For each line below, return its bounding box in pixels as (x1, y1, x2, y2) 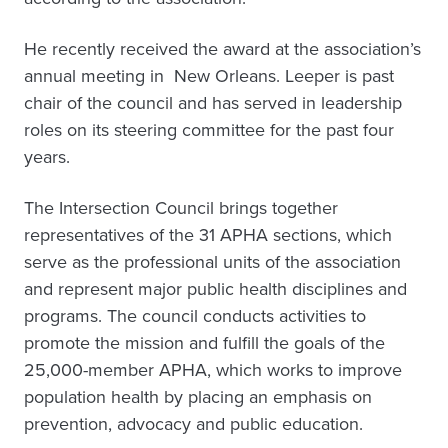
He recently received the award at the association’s (24, 36, 421, 62)
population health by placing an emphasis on (24, 384, 372, 410)
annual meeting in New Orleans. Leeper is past (24, 63, 394, 89)
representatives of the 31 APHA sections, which (24, 222, 392, 248)
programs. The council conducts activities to (24, 303, 366, 329)
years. (24, 144, 70, 170)
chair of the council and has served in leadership (24, 90, 402, 116)
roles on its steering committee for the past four (24, 117, 394, 143)
